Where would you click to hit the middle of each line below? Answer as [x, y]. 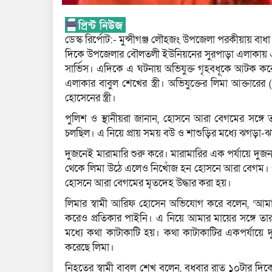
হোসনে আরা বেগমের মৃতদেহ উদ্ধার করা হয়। [148, 183]
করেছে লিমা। [90, 248]
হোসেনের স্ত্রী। [90, 98]
